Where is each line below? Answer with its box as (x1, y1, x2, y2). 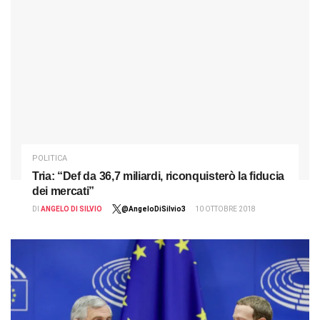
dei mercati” (32, 184, 95, 197)
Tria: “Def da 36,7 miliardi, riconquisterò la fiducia (32, 169, 285, 182)
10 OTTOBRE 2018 (195, 204, 256, 213)
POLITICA (32, 153, 67, 163)
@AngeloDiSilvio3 (121, 204, 186, 213)
